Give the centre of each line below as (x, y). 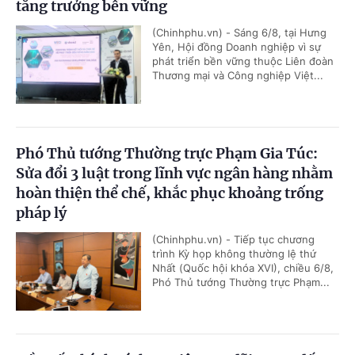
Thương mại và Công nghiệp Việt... (238, 76)
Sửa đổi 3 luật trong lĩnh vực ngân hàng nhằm (174, 174)
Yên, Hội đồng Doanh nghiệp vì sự (237, 47)
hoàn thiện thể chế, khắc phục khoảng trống (170, 193)
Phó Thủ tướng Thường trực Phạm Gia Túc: (167, 154)
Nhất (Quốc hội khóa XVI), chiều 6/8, (243, 268)
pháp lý (41, 213)
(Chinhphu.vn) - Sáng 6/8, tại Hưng (239, 33)
